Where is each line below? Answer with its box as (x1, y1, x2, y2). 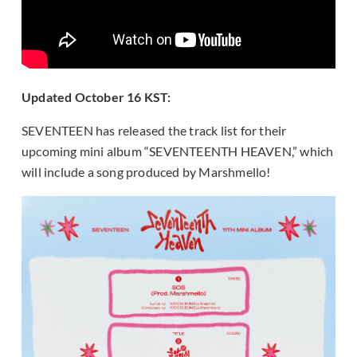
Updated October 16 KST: (22, 89, 171, 105)
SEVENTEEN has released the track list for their (22, 123, 287, 139)
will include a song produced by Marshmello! (22, 164, 271, 180)
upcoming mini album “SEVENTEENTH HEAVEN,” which (22, 143, 334, 159)
